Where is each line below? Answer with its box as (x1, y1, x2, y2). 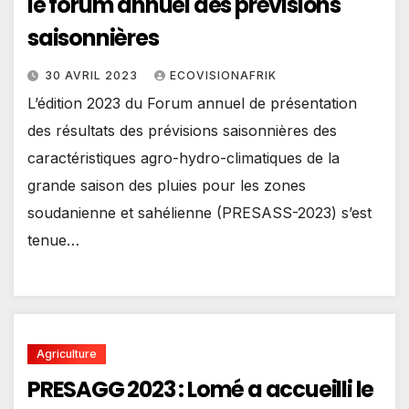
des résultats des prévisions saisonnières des (27, 121, 337, 141)
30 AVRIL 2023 (45, 68, 142, 83)
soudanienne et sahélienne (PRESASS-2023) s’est (27, 204, 372, 223)
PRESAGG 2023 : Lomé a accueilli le (27, 373, 374, 404)
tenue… (27, 231, 79, 250)
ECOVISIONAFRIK (170, 68, 277, 83)
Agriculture (37, 346, 97, 361)
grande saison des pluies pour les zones (27, 176, 306, 195)
